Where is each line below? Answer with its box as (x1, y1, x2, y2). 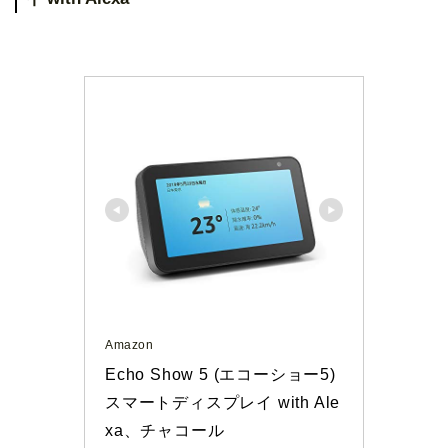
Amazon (105, 338, 154, 352)
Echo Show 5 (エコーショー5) (105, 366, 336, 383)
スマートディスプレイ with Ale (105, 394, 341, 411)
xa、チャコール (105, 422, 225, 439)
